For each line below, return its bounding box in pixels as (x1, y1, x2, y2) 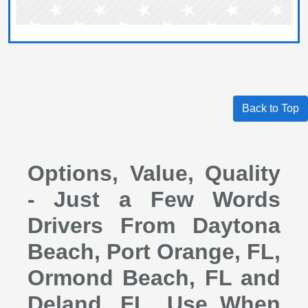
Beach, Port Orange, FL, (27, 239, 281, 264)
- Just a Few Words (27, 186, 281, 212)
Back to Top (242, 102, 299, 114)
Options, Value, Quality (27, 160, 281, 186)
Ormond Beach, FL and (27, 265, 281, 290)
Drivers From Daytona (27, 212, 281, 238)
